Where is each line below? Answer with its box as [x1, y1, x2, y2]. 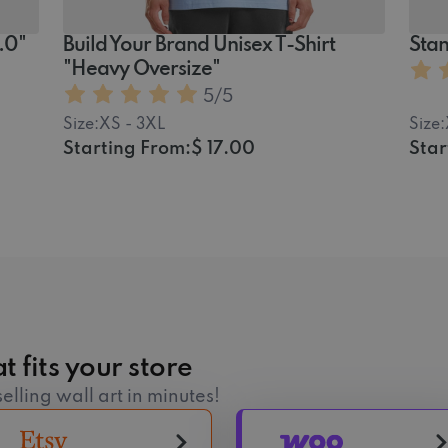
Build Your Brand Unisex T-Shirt [62, 35, 335, 56]
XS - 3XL [98, 116, 165, 133]
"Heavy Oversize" [62, 59, 220, 80]
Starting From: [62, 139, 191, 158]
